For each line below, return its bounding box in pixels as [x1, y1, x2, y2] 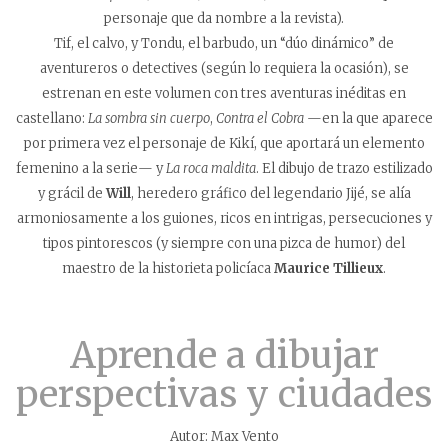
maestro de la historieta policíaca [62, 259, 274, 277]
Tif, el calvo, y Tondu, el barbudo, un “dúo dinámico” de [54, 34, 394, 52]
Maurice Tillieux [274, 259, 383, 277]
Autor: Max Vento [169, 427, 279, 445]
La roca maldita [165, 159, 256, 177]
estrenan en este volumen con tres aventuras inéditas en [42, 84, 406, 102]
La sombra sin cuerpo [87, 109, 210, 127]
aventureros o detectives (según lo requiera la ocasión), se [39, 59, 409, 77]
